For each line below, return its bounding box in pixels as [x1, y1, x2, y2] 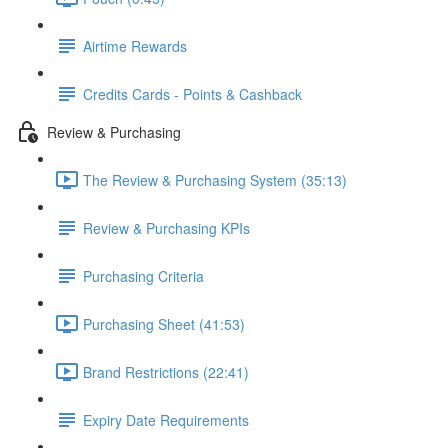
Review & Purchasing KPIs [83, 217, 250, 238]
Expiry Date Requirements [83, 409, 249, 430]
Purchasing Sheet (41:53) [83, 313, 245, 334]
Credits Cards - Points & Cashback [83, 83, 302, 104]
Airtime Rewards [83, 35, 187, 56]
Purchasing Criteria [83, 265, 204, 286]
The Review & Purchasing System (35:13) [83, 169, 347, 190]
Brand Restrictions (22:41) [83, 361, 249, 382]
